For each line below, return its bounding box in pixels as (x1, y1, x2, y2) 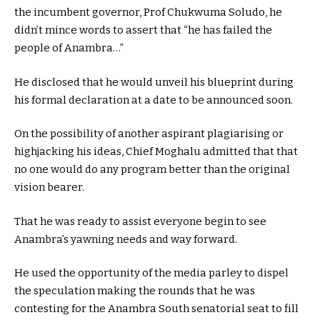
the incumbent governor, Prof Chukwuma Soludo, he (14, 6, 282, 19)
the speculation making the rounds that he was (14, 284, 255, 298)
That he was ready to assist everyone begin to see (14, 214, 266, 228)
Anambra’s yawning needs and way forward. (14, 232, 237, 246)
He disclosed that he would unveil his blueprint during (14, 75, 294, 89)
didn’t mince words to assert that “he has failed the (14, 24, 272, 37)
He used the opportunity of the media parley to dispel (14, 266, 289, 280)
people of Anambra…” (14, 41, 124, 55)
